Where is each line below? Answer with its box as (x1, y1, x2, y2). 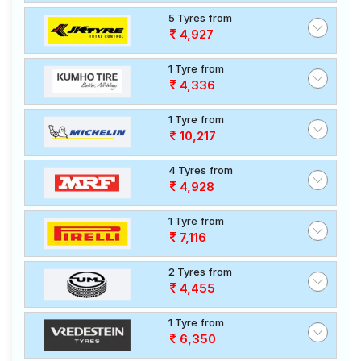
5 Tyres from (168, 11, 232, 24)
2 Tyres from (168, 265, 232, 278)
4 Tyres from (168, 164, 233, 176)
